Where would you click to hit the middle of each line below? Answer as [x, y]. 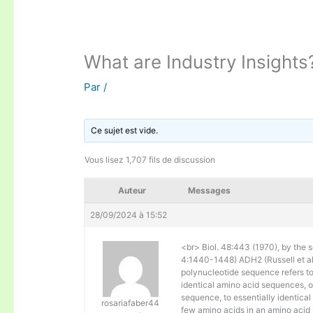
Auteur [132, 191]
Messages [210, 191]
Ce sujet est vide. [125, 131]
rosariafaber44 [131, 303]
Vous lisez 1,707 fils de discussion [150, 160]
